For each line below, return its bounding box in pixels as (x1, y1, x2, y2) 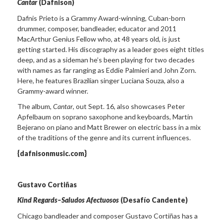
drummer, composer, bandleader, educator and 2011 (17, 24, 176, 33)
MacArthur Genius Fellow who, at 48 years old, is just (17, 34, 180, 43)
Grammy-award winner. (17, 86, 88, 95)
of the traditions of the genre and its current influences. (17, 133, 191, 142)
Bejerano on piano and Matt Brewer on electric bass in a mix (17, 123, 201, 132)
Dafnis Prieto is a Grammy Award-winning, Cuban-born (17, 13, 185, 22)
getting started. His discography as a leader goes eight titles (17, 45, 204, 54)
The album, (17, 102, 53, 111)
